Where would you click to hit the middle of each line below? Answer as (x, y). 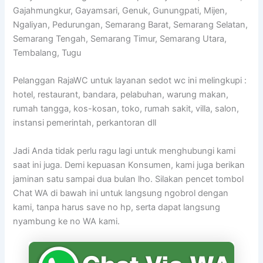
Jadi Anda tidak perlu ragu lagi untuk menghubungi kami (124, 151)
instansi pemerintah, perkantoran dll (85, 123)
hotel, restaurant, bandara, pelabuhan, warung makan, (121, 95)
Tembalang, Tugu (47, 53)
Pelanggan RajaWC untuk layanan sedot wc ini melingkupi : (130, 81)
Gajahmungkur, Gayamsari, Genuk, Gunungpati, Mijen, (120, 11)
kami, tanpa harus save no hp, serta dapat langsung (117, 207)
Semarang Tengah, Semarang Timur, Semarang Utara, (120, 39)
